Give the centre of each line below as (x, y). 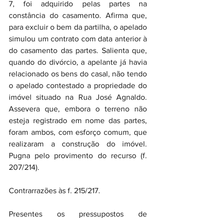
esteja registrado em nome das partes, (78, 120)
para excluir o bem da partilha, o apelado (78, 27)
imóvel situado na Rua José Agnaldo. (78, 97)
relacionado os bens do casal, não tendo (78, 74)
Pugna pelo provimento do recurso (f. (78, 155)
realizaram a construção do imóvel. (78, 144)
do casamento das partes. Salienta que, (78, 50)
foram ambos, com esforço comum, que (78, 132)
